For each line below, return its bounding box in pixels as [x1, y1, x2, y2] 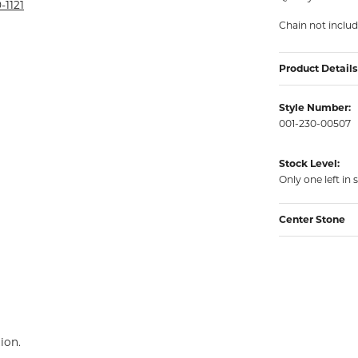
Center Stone [279, 213, 345, 226]
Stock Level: [279, 157, 340, 170]
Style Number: [279, 101, 351, 114]
